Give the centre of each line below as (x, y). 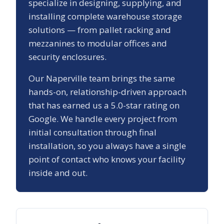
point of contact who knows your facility (107, 159)
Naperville (66, 78)
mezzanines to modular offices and (98, 43)
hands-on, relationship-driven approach (107, 92)
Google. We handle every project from (103, 119)
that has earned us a (70, 105)
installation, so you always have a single (107, 146)
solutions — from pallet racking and (100, 30)
